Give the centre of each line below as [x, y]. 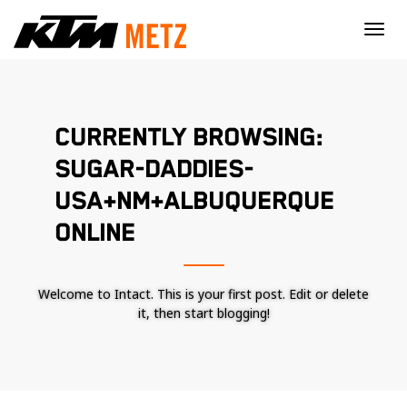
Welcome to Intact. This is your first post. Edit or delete [203, 294]
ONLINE [95, 233]
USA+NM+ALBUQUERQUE [194, 202]
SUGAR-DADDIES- [154, 170]
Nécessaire [265, 395]
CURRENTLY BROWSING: [189, 138]
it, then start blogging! [203, 313]
